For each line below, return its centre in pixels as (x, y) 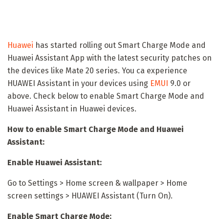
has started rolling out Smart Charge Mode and (120, 45)
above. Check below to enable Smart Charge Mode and (106, 96)
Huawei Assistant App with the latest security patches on (109, 58)
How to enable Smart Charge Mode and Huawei (96, 129)
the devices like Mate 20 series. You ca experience (97, 70)
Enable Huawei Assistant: (55, 162)
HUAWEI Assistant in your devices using (79, 83)
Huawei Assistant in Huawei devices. (72, 109)
